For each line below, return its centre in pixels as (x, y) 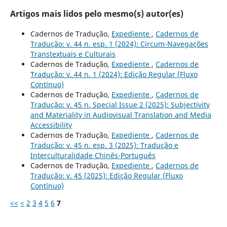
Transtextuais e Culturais (73, 54)
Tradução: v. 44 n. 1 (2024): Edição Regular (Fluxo (114, 74)
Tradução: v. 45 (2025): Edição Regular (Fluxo (106, 175)
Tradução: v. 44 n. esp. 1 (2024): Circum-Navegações (119, 44)
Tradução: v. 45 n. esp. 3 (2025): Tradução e (104, 145)
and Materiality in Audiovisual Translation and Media (121, 115)
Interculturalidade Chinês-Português (93, 155)
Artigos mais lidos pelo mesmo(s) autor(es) (97, 13)
